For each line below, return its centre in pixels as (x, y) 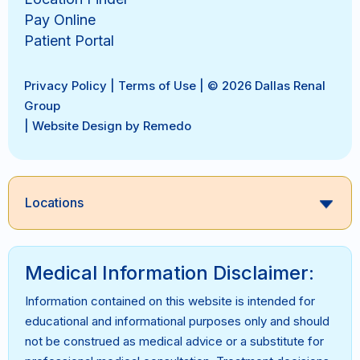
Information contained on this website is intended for (170, 301)
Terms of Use (157, 85)
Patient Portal (69, 40)
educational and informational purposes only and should (177, 321)
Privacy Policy (65, 85)
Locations (54, 202)
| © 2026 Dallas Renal (261, 85)
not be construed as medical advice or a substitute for (174, 341)
